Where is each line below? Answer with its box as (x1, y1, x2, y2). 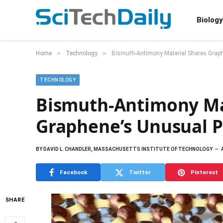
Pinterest (190, 168, 218, 176)
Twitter (129, 168, 151, 176)
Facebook (59, 168, 88, 176)
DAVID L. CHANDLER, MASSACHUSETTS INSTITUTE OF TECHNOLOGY (42, 146, 213, 152)
